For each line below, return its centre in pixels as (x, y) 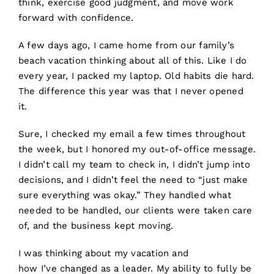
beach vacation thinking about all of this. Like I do (132, 61)
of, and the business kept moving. (96, 226)
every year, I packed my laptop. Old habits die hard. (136, 76)
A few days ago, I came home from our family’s (126, 46)
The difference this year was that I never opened (131, 91)
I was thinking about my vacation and (103, 254)
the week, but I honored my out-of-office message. (137, 150)
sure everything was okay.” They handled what (124, 195)
